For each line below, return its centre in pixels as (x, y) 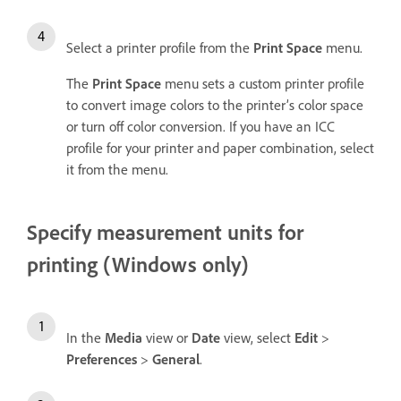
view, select (257, 337)
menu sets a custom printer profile (263, 83)
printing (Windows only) (137, 264)
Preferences (102, 358)
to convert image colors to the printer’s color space (215, 104)
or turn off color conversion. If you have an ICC (200, 126)
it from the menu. (117, 169)
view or (167, 337)
